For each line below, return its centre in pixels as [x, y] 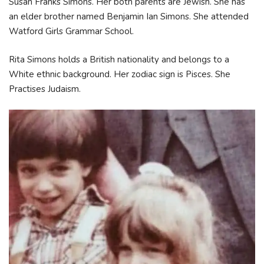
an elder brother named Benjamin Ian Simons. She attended [129, 16]
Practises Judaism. [47, 89]
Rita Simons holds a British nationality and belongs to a [119, 59]
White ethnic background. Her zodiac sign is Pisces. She [120, 74]
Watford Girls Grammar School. [71, 31]
